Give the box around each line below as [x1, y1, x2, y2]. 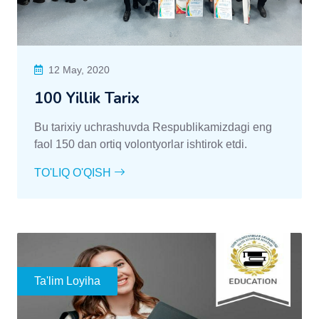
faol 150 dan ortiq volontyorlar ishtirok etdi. [34, 138, 247, 151]
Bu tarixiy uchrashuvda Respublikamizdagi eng [34, 121, 272, 134]
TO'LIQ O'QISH [34, 167, 114, 179]
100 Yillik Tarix [34, 88, 140, 110]
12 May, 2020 [48, 64, 110, 76]
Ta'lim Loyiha [34, 275, 100, 288]
